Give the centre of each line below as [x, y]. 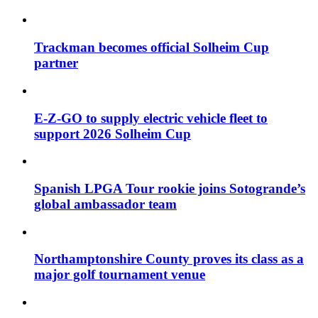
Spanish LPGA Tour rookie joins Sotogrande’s [170, 188]
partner [56, 63]
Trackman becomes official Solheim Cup [152, 48]
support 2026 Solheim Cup [113, 133]
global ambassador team [105, 204]
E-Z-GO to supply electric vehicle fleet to [151, 118]
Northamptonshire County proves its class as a [169, 259]
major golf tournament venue [120, 275]
